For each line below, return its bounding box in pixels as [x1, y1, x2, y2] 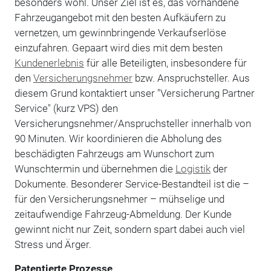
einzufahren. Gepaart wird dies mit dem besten [14, 41, 223, 54]
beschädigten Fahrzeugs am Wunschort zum [14, 147, 214, 160]
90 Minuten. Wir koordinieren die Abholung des [14, 132, 222, 145]
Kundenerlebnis [14, 56, 84, 69]
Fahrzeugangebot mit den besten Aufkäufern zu [14, 11, 226, 24]
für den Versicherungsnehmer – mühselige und [14, 192, 224, 205]
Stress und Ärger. [14, 238, 91, 250]
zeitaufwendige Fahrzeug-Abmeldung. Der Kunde [14, 207, 232, 220]
